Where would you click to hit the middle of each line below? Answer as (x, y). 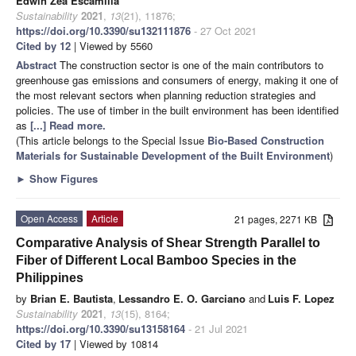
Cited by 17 (43, 343)
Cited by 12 (43, 45)
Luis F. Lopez (301, 298)
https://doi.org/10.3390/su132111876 (103, 30)
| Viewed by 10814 (114, 343)
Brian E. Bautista (72, 298)
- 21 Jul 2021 (217, 328)
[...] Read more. (68, 125)
